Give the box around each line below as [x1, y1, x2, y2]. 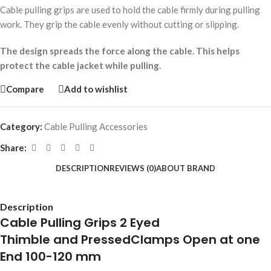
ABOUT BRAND [156, 163, 215, 173]
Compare [6, 83, 44, 95]
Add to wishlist [64, 83, 128, 95]
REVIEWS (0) [109, 163, 156, 173]
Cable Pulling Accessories [44, 120, 148, 132]
